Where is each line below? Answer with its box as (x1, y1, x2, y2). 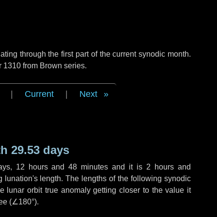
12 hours (15, 163, 48, 171)
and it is (108, 163, 147, 171)
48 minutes (68, 163, 108, 171)
